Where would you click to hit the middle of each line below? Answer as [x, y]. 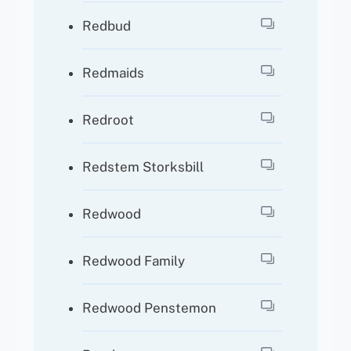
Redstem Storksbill [143, 166]
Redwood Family [134, 261]
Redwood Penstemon [150, 308]
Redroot [109, 119]
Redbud [107, 25]
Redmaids [114, 72]
